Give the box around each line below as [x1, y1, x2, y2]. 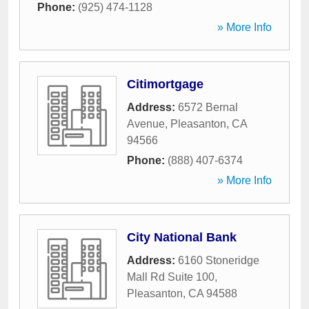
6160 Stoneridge [178, 255, 259, 266]
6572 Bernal [178, 101, 238, 113]
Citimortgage [127, 77, 203, 91]
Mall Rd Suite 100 [127, 271, 215, 283]
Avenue [127, 118, 165, 130]
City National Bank [127, 230, 237, 244]
